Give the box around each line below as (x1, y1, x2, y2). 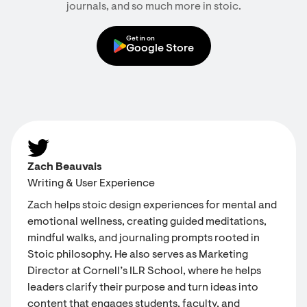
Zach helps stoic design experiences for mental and (27, 200, 277, 211)
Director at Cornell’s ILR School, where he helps (27, 266, 261, 277)
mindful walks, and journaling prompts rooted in (27, 233, 260, 244)
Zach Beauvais (27, 162, 102, 173)
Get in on (125, 36, 155, 42)
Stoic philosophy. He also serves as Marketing (27, 249, 248, 260)
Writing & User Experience (27, 178, 155, 189)
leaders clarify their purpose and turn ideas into (27, 282, 258, 293)
